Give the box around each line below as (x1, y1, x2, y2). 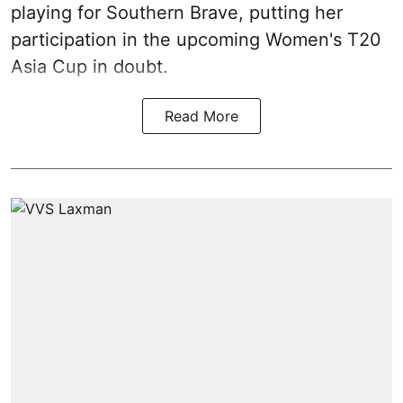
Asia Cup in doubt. (11, 55, 168, 77)
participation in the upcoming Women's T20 (11, 28, 381, 50)
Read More (165, 106, 238, 125)
